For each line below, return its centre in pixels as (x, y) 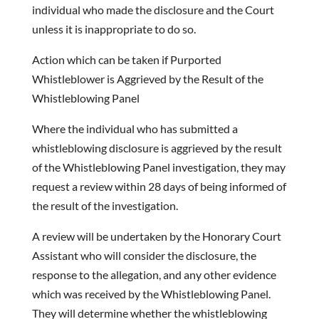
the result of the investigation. (105, 205)
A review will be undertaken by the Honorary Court (156, 236)
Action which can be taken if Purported (126, 59)
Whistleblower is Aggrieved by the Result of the (147, 79)
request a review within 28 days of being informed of (159, 186)
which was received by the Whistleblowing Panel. (151, 294)
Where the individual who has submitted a (135, 129)
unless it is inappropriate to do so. (114, 29)
